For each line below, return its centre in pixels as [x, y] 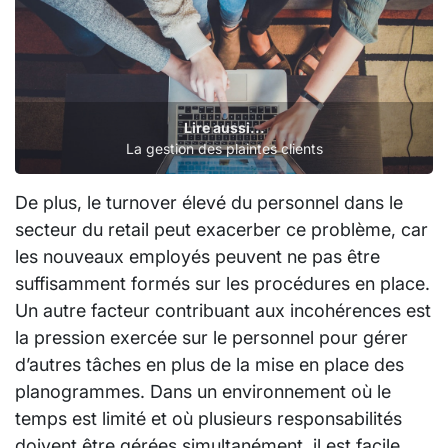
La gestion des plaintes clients [224, 148]
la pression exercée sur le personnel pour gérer [211, 337]
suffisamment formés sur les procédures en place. [222, 283]
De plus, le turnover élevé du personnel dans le [209, 202]
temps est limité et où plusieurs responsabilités [208, 418]
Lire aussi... [224, 127]
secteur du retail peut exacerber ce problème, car [221, 229]
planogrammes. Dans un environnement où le [203, 391]
